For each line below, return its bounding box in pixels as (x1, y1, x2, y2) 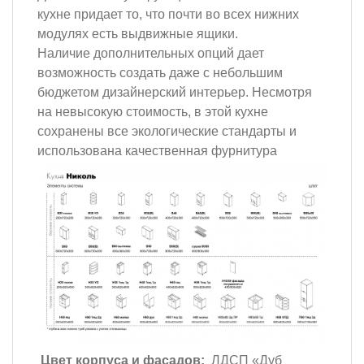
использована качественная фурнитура (37, 143, 277, 158)
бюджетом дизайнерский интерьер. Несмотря (37, 84, 312, 99)
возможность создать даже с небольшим (37, 65, 283, 80)
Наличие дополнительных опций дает (37, 45, 264, 60)
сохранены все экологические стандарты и (37, 123, 297, 138)
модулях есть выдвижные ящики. (37, 26, 238, 41)
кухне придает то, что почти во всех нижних (37, 6, 299, 21)
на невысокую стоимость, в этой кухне (37, 104, 268, 119)
